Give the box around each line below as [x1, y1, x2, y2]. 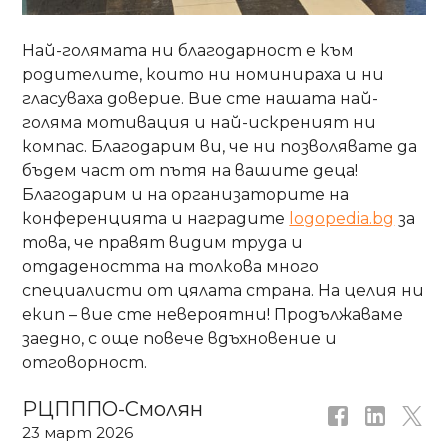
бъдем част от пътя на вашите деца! [22, 161, 359, 181]
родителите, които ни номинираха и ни [22, 65, 385, 85]
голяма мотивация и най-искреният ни [22, 113, 377, 133]
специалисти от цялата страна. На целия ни [22, 281, 425, 301]
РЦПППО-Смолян [22, 397, 204, 422]
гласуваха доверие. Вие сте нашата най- [22, 89, 379, 109]
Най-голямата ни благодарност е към [22, 41, 355, 61]
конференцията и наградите [22, 209, 290, 229]
